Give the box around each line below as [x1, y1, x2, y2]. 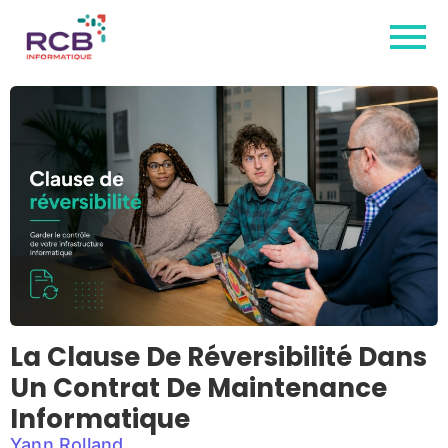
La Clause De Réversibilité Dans [10, 339, 427, 376]
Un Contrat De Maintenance [10, 370, 387, 407]
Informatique [10, 401, 190, 438]
